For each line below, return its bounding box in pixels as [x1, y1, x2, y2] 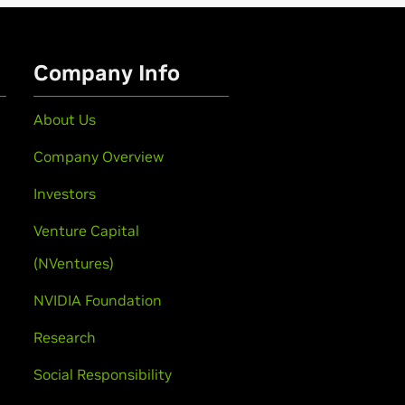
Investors [33, 184, 96, 202]
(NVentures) [33, 253, 114, 272]
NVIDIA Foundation [33, 290, 162, 309]
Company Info [33, 58, 180, 87]
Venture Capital [33, 221, 139, 240]
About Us [33, 109, 96, 128]
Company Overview [33, 146, 164, 165]
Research [33, 327, 96, 346]
